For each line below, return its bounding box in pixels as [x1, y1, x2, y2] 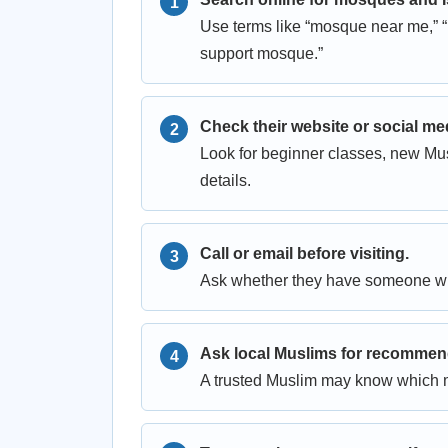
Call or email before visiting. [200, 245, 409, 262]
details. [200, 172, 251, 189]
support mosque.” [200, 45, 323, 62]
